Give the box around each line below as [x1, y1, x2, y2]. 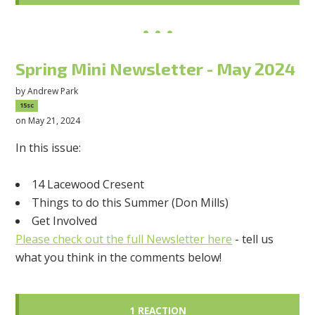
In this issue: [15, 139, 82, 155]
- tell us [235, 231, 274, 247]
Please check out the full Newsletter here [15, 231, 233, 247]
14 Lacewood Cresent [32, 176, 145, 192]
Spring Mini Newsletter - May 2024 [15, 58, 296, 79]
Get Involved [32, 212, 98, 229]
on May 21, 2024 [15, 114, 81, 127]
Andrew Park [27, 85, 79, 98]
